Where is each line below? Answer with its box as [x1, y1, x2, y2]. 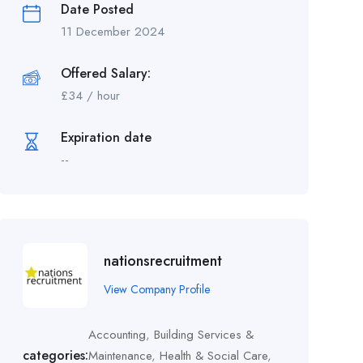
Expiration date [60, 128, 152, 147]
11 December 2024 [60, 23, 164, 41]
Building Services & [153, 326, 254, 344]
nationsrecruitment [103, 250, 222, 271]
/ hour [82, 87, 120, 105]
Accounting [88, 326, 146, 344]
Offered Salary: [60, 64, 151, 83]
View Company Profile [103, 280, 210, 297]
